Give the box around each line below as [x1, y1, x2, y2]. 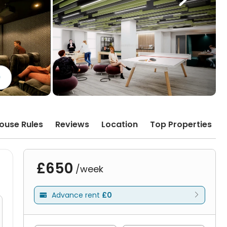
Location [101, 119, 138, 130]
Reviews [55, 119, 89, 130]
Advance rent [52, 190, 102, 200]
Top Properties [150, 119, 212, 130]
